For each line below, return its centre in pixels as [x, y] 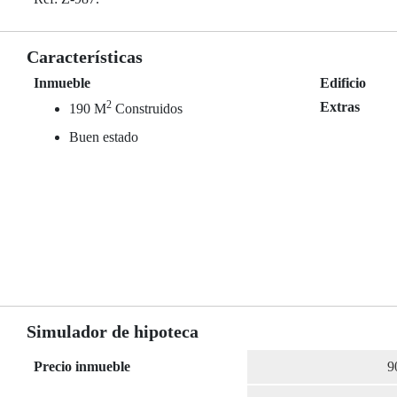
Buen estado [104, 137]
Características [85, 57]
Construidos [147, 109]
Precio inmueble [82, 367]
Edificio [343, 83]
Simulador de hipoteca [113, 332]
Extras [340, 107]
